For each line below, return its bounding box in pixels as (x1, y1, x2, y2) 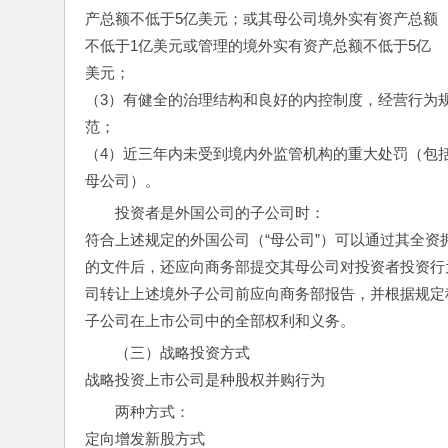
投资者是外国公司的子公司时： (115, 203, 325, 221)
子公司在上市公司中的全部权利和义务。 (85, 311, 355, 329)
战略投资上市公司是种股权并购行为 (85, 370, 325, 388)
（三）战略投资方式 (115, 343, 250, 361)
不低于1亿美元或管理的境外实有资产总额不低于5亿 (85, 36, 431, 54)
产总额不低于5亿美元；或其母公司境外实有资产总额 (85, 9, 438, 27)
